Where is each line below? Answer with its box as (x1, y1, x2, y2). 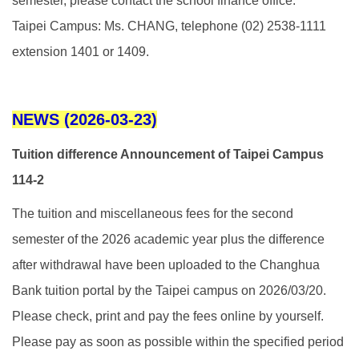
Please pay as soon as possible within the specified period (12, 334, 344, 349)
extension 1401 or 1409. (12, 44, 149, 58)
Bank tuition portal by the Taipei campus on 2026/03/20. (12, 283, 326, 297)
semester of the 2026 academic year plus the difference (12, 232, 325, 246)
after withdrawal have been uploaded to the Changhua (12, 257, 320, 272)
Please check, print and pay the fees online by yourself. (12, 309, 324, 323)
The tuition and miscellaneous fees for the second (12, 206, 293, 220)
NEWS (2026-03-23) (12, 110, 157, 128)
